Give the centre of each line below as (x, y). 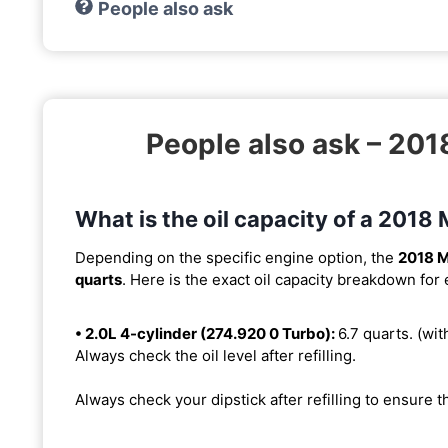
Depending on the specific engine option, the (236, 257)
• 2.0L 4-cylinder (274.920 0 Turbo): (206, 333)
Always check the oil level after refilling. (215, 355)
